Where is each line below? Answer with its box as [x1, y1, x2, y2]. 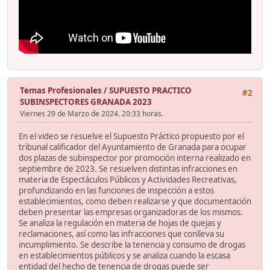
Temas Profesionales [20, 85, 102, 96]
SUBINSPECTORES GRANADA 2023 [20, 96, 152, 108]
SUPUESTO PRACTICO [109, 85, 192, 96]
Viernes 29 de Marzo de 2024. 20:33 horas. [20, 108, 163, 119]
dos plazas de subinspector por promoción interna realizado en [19, 152, 251, 164]
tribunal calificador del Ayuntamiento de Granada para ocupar [19, 142, 246, 153]
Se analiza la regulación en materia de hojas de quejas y [19, 218, 221, 229]
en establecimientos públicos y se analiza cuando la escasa [19, 250, 230, 262]
